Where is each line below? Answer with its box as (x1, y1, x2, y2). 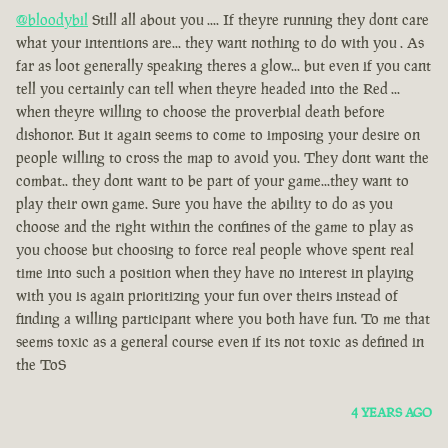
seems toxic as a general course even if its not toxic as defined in (16, 332, 424, 352)
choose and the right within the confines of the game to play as (16, 217, 413, 237)
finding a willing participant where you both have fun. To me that (16, 309, 430, 329)
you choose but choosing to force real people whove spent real (16, 240, 414, 260)
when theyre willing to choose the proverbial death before (16, 102, 385, 122)
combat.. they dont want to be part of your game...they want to (16, 171, 409, 191)
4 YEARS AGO (351, 404, 432, 422)
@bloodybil (16, 10, 88, 30)
